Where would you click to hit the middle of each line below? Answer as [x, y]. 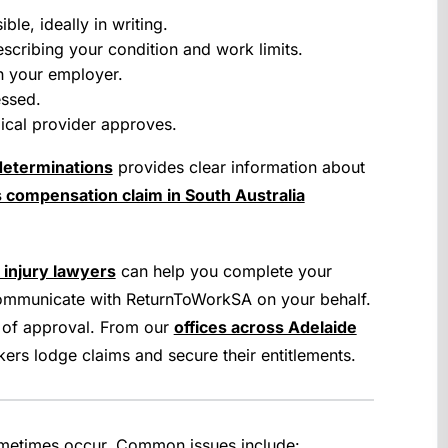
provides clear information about [238, 167]
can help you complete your [223, 271]
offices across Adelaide [265, 327]
